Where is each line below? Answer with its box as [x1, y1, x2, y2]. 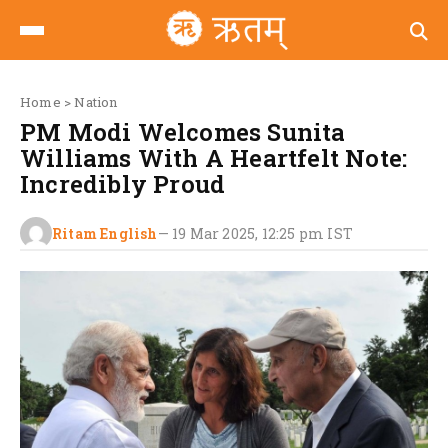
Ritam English [52, 223, 158, 243]
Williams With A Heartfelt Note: [20, 142, 408, 174]
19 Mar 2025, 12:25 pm [172, 223, 325, 243]
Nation [74, 93, 118, 111]
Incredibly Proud [20, 168, 226, 200]
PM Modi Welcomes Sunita [20, 116, 346, 148]
